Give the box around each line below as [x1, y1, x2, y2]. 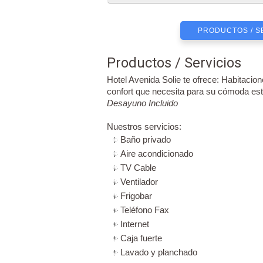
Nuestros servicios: [107, 122, 181, 131]
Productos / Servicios [107, 55, 241, 71]
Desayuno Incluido [107, 98, 178, 108]
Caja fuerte [120, 233, 162, 243]
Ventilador [120, 177, 158, 187]
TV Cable [120, 163, 156, 173]
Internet [120, 219, 149, 229]
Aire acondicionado [120, 149, 193, 159]
